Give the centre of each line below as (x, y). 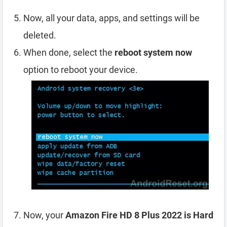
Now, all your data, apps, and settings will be (111, 18)
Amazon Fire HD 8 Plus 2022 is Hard (139, 215)
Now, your (44, 215)
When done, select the (69, 52)
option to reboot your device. (81, 70)
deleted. (40, 35)
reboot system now (153, 52)
